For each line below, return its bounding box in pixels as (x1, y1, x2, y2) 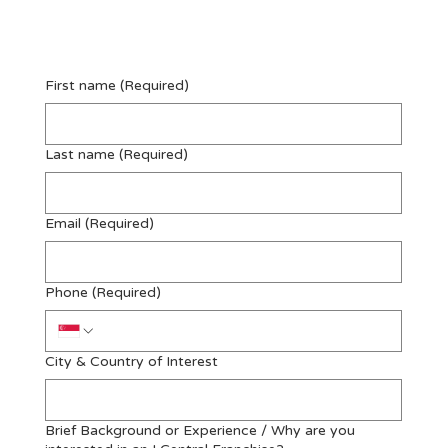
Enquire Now (20, 14, 202, 51)
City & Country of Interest (44, 352, 218, 370)
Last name (44, 145, 115, 163)
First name (44, 76, 116, 94)
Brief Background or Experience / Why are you (44, 421, 355, 439)
